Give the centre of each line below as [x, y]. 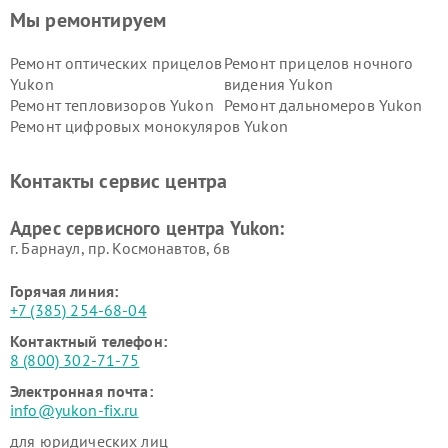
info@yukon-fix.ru [74, 410]
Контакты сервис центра [119, 181]
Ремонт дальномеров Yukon [323, 105]
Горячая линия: [64, 291]
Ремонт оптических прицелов [116, 63]
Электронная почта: [81, 391]
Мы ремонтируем [88, 20]
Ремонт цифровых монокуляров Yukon [149, 126]
